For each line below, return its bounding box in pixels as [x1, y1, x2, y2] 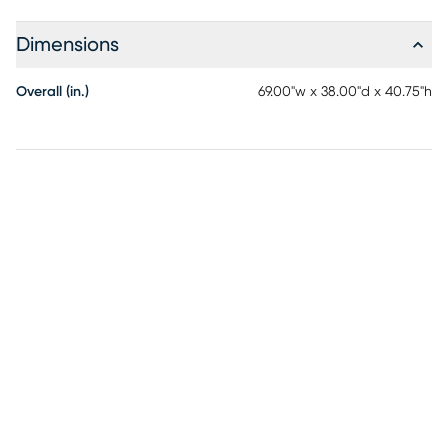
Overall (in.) [16, 85, 89, 100]
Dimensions [16, 35, 119, 56]
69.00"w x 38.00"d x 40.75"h [258, 85, 432, 100]
